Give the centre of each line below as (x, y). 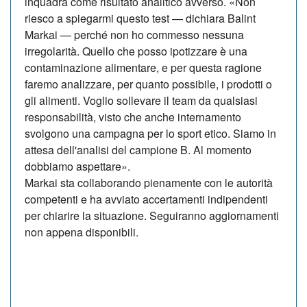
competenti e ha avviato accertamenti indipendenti (146, 199)
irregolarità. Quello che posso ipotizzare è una (136, 51)
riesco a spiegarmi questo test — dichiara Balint (140, 18)
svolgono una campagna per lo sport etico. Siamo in (150, 133)
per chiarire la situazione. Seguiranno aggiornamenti (152, 215)
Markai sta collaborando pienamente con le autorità (149, 182)
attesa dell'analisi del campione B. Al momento (138, 149)
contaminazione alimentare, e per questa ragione (143, 67)
